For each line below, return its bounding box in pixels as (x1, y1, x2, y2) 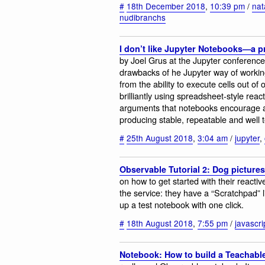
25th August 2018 (127, 131, 193, 144)
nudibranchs (119, 11, 166, 23)
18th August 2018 (127, 216, 193, 229)
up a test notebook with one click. (119, 198, 244, 211)
